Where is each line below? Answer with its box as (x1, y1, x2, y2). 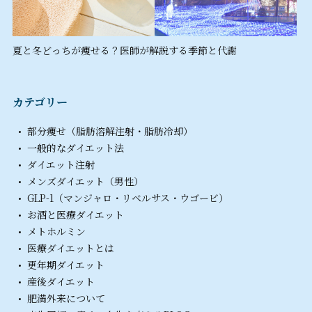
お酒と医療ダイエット (27, 208, 124, 222)
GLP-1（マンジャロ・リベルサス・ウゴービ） (27, 191, 228, 205)
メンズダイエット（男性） (27, 174, 143, 189)
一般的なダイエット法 (27, 141, 124, 155)
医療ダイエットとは (27, 241, 114, 256)
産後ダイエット (27, 274, 95, 289)
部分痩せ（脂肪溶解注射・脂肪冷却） (27, 124, 193, 139)
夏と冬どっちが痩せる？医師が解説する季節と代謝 (13, 43, 237, 58)
